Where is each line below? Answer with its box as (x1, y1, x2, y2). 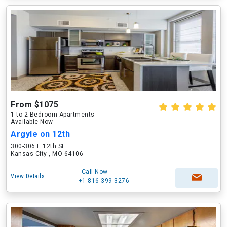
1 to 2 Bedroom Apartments (11, 111, 95, 118)
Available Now (11, 118, 53, 125)
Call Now (81, 168, 108, 175)
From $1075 (11, 100, 58, 109)
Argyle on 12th (11, 129, 70, 139)
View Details (11, 173, 45, 180)
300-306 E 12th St (11, 143, 64, 150)
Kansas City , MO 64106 (11, 150, 83, 157)
